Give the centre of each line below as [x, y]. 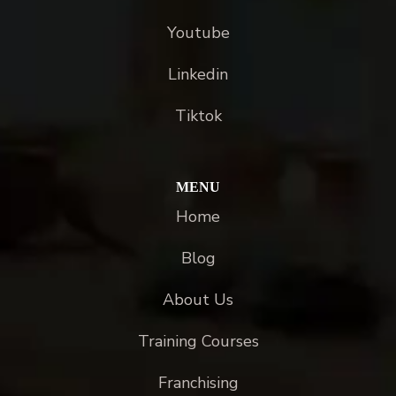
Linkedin [198, 75]
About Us [198, 300]
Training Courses [198, 342]
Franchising [198, 383]
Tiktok [198, 116]
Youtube [198, 33]
